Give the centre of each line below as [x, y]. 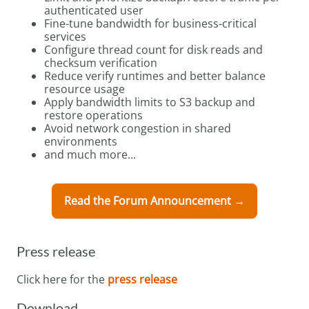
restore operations [93, 115]
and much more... [90, 154]
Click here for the [62, 279]
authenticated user [94, 10]
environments [81, 141]
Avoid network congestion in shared [138, 128]
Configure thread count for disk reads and [153, 49]
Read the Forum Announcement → [154, 201]
